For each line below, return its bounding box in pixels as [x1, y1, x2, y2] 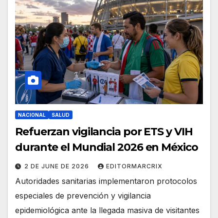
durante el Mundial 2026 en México [15, 141, 198, 154]
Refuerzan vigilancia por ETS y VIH [15, 125, 193, 139]
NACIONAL [18, 112, 46, 118]
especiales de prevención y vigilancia [15, 191, 151, 201]
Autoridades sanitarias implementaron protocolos [15, 176, 197, 186]
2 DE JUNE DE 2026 [24, 163, 91, 170]
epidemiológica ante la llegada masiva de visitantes [15, 205, 200, 216]
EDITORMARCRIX [106, 163, 163, 170]
